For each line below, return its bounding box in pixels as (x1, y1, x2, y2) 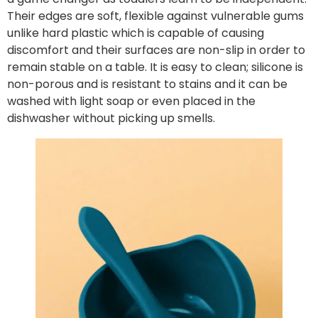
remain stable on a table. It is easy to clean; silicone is (7, 58, 303, 75)
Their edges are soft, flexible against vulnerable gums (7, 7, 304, 24)
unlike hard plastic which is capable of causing (7, 24, 264, 41)
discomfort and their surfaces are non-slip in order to (7, 41, 305, 58)
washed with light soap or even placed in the (7, 92, 256, 109)
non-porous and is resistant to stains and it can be (7, 75, 287, 92)
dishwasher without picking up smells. (7, 109, 215, 126)
